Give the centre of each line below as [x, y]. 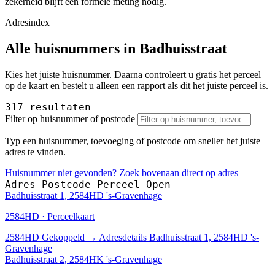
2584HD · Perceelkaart [50, 216]
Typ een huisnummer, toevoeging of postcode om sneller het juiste [133, 141]
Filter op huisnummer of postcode [70, 118]
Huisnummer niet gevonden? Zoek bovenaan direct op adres [122, 172]
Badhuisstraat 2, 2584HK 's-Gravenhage [83, 259]
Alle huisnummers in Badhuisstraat [116, 48]
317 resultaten [48, 107]
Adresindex [27, 22]
